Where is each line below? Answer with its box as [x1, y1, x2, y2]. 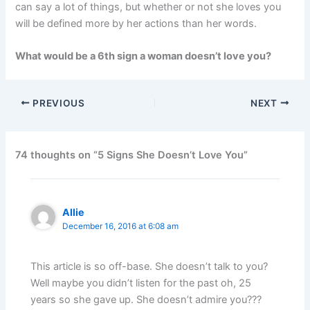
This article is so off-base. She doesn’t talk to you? [30, 260, 268, 273]
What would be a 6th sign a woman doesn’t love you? [15, 49, 272, 62]
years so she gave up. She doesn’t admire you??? [30, 293, 262, 307]
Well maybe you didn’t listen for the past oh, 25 [30, 277, 252, 290]
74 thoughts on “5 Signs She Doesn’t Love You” [15, 148, 248, 161]
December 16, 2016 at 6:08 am [62, 221, 179, 232]
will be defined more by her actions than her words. [15, 17, 257, 30]
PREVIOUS [30, 97, 85, 109]
